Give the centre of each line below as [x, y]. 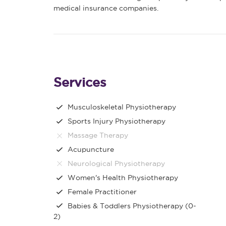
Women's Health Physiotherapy [123, 177]
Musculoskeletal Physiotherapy [122, 107]
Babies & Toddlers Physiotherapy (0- [132, 206]
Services [80, 82]
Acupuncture [91, 149]
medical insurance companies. [106, 8]
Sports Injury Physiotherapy [117, 121]
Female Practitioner [102, 191]
